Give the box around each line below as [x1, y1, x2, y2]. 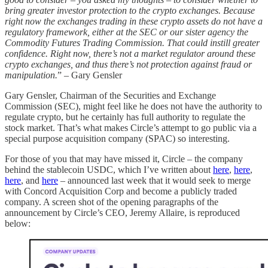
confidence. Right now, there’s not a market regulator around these [5, 48, 255, 59]
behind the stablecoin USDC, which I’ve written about [5, 164, 213, 175]
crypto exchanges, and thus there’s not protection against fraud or [5, 59, 252, 69]
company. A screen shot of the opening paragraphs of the [5, 196, 218, 207]
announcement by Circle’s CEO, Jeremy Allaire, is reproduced [5, 207, 240, 218]
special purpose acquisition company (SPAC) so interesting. [5, 133, 230, 144]
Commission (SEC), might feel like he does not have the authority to [5, 100, 262, 111]
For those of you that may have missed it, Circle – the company [5, 153, 243, 164]
